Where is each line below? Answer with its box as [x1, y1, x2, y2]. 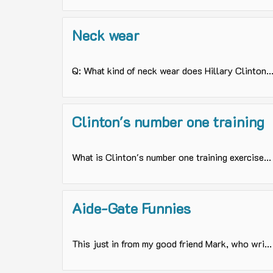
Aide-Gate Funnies [72, 199, 191, 218]
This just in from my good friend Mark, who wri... [72, 237, 272, 250]
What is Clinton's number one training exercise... [72, 151, 271, 164]
